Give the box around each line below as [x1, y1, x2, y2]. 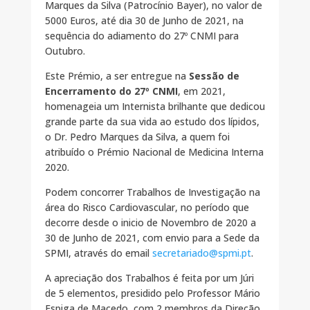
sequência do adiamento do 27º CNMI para [44, 29, 239, 43]
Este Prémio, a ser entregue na [44, 69, 189, 83]
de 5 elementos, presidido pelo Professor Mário [44, 286, 260, 300]
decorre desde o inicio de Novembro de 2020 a [44, 216, 256, 230]
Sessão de [188, 69, 239, 83]
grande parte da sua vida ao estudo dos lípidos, [44, 115, 259, 129]
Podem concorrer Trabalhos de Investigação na [44, 185, 260, 199]
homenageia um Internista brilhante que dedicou [44, 100, 265, 113]
